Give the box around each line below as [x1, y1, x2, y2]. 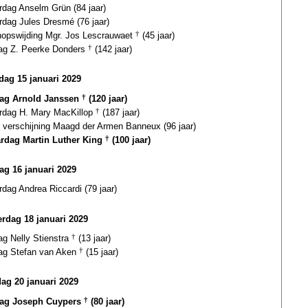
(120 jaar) [86, 93, 127, 104]
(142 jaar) [92, 43, 132, 54]
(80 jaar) [88, 296, 124, 307]
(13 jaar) [76, 232, 111, 243]
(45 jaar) [140, 30, 175, 41]
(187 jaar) [100, 107, 140, 118]
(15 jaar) [83, 246, 118, 257]
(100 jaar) [109, 134, 151, 145]
